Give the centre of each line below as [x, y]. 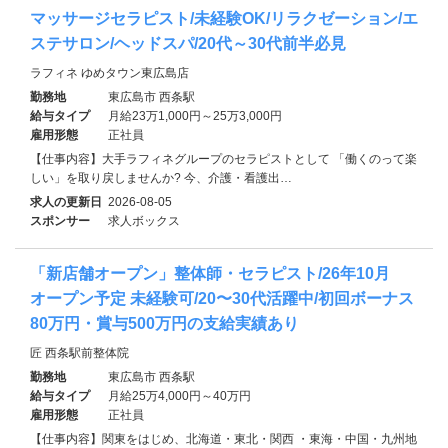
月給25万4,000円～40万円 [179, 395]
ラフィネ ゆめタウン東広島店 [109, 72]
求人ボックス [144, 220]
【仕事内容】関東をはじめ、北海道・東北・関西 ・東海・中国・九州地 [223, 438]
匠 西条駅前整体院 [79, 352]
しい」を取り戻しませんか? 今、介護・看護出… [161, 177]
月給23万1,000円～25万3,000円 [195, 115]
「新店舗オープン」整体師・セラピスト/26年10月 [210, 273]
